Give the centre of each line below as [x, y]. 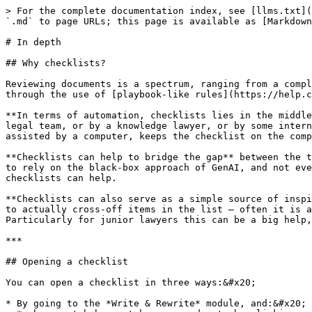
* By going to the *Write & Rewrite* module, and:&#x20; [156, 303]
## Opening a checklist [67, 262]
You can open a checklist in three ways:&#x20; [131, 282]
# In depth [33, 42]
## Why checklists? [56, 63]
